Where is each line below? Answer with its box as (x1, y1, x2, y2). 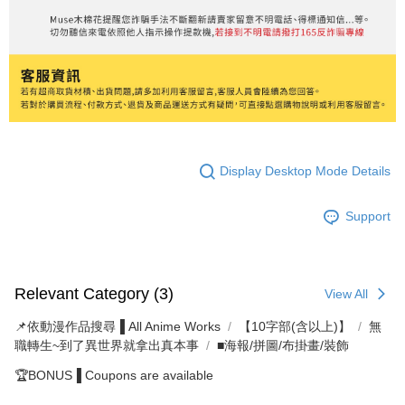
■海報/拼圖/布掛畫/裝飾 (217, 337, 349, 353)
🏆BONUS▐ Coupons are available (14, 367, 213, 382)
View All (325, 286, 368, 301)
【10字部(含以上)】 (239, 318, 351, 334)
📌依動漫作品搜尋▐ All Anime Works (14, 318, 221, 334)
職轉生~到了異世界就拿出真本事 (14, 337, 199, 353)
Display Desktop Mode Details (220, 164, 391, 179)
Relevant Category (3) (14, 285, 174, 304)
